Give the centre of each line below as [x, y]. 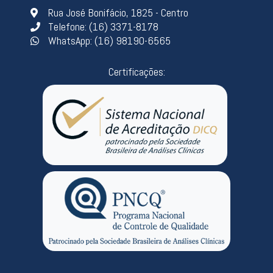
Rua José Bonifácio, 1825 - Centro [118, 12]
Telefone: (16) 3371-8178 [103, 26]
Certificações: [136, 71]
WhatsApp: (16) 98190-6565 [109, 40]
